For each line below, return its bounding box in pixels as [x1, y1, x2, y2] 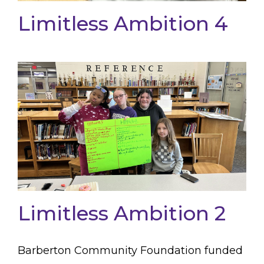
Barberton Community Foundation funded [18, 243, 243, 257]
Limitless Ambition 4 [18, 11, 228, 37]
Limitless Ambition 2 [18, 200, 226, 226]
